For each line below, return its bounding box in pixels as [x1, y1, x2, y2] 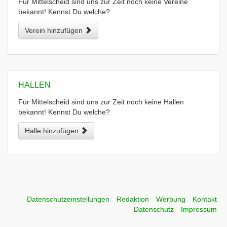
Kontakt [193, 195, 217, 203]
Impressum [181, 205, 217, 213]
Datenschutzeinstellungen [27, 195, 109, 203]
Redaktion [117, 195, 149, 203]
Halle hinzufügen [25, 127, 81, 135]
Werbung [156, 195, 185, 203]
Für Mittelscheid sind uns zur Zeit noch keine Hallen [18, 98, 184, 106]
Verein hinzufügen [25, 26, 85, 34]
